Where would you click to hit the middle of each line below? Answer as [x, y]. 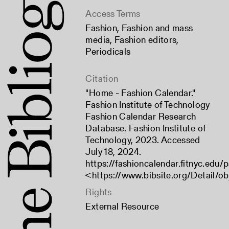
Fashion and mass [157, 28]
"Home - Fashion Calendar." [141, 93]
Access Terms [113, 14]
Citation [102, 79]
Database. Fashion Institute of [146, 128]
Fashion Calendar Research [141, 117]
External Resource [122, 207]
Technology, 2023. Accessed [143, 140]
